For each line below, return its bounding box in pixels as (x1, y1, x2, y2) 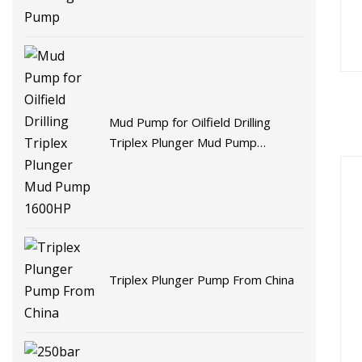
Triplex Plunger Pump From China (109, 271, 295, 288)
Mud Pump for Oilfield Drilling (109, 113, 271, 130)
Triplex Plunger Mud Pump (109, 133, 258, 150)
